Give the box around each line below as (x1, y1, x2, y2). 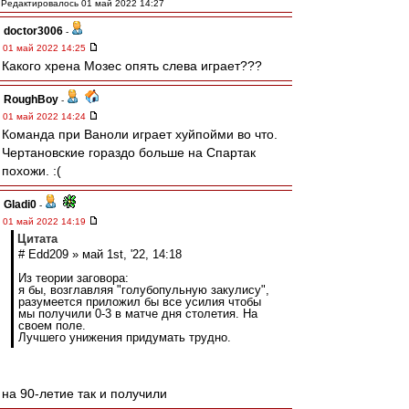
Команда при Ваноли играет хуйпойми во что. (2, 127, 278, 142)
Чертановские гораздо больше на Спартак (2, 145, 256, 160)
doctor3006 (4, 25, 63, 37)
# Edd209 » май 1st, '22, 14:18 (18, 247, 182, 261)
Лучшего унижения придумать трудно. (18, 330, 231, 344)
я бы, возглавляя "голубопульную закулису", (18, 283, 269, 297)
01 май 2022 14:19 (3, 216, 89, 226)
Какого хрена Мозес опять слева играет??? (2, 58, 262, 73)
